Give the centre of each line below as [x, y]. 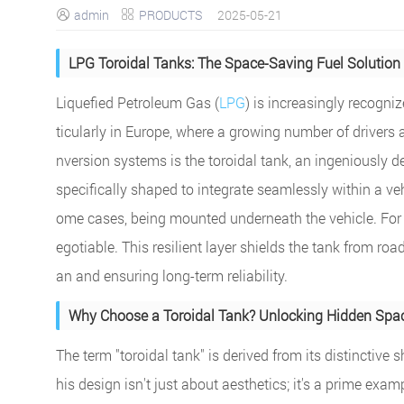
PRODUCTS [170, 14]
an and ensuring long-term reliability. [172, 275]
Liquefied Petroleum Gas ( [138, 102]
